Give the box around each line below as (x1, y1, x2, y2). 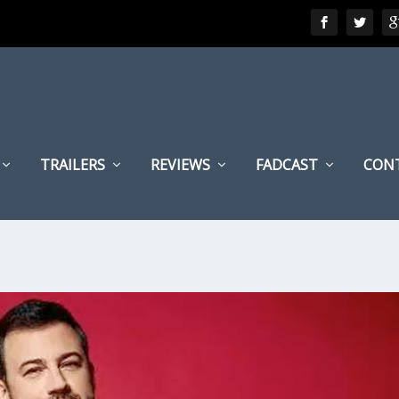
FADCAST (256, 155, 319, 175)
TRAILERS (40, 155, 106, 175)
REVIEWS (151, 155, 211, 175)
